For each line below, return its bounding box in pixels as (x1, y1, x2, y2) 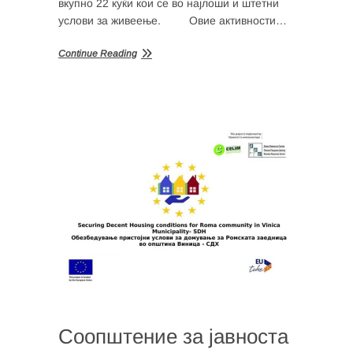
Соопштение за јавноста (58, 324, 288, 348)
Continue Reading (58, 47, 137, 59)
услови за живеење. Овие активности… (58, 13, 287, 27)
